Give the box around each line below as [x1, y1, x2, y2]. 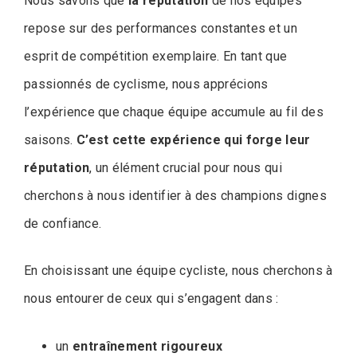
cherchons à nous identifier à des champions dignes [24, 187, 328, 203]
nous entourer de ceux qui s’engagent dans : [24, 290, 279, 306]
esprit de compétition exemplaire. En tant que [24, 48, 288, 64]
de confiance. [24, 215, 102, 231]
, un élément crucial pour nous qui [89, 159, 283, 175]
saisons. [24, 131, 76, 147]
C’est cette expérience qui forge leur [76, 131, 311, 147]
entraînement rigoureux [72, 338, 223, 354]
